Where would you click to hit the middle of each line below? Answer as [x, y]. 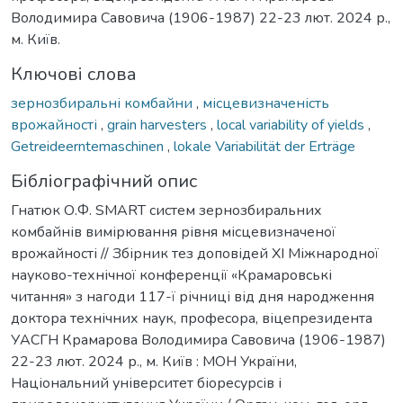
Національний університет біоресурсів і [146, 383]
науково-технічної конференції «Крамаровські [171, 275]
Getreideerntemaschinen [89, 146]
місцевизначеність [266, 103]
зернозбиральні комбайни [103, 103]
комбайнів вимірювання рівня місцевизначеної [173, 232]
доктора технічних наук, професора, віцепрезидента [192, 318]
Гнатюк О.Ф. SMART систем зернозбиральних [166, 210]
